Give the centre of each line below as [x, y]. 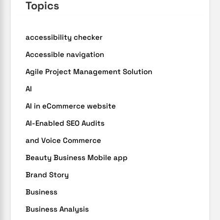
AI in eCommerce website [71, 106]
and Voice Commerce [64, 140]
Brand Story [47, 174]
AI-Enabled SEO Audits [65, 123]
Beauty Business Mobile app [77, 157]
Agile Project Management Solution [89, 71]
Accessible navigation [65, 54]
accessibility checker [64, 37]
